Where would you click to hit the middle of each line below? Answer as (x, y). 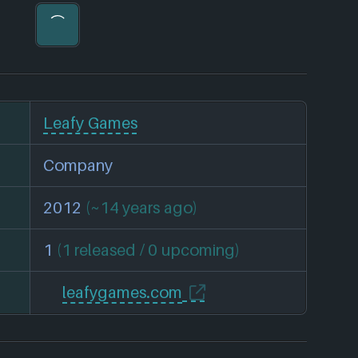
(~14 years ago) (141, 208)
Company (78, 165)
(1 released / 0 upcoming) (148, 250)
